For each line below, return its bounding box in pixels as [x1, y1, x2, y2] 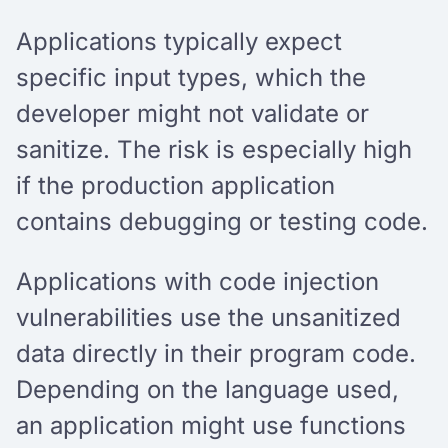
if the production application [16, 170, 335, 200]
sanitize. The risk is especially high [16, 134, 412, 164]
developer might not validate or [16, 98, 369, 128]
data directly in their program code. [16, 338, 416, 368]
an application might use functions [16, 410, 406, 440]
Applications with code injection [16, 266, 379, 296]
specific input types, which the [16, 62, 366, 92]
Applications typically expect [16, 26, 342, 56]
